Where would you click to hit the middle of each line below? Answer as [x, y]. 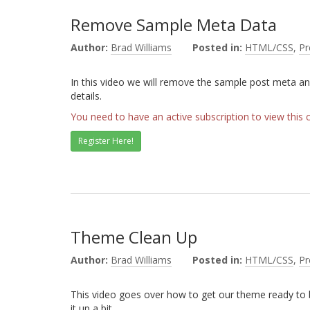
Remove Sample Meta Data [174, 25]
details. [86, 96]
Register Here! [106, 141]
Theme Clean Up [134, 237]
